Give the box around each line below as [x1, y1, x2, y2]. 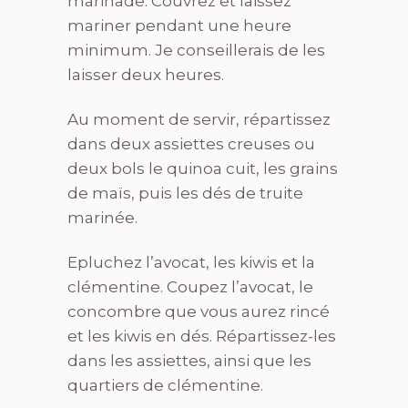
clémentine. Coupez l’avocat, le [67, 277, 313, 296]
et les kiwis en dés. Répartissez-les [67, 326, 336, 345]
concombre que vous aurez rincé [67, 301, 330, 321]
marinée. [67, 208, 138, 227]
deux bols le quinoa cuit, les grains [67, 158, 338, 178]
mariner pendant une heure [67, 15, 291, 35]
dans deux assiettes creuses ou [67, 134, 315, 153]
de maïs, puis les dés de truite [67, 183, 303, 202]
